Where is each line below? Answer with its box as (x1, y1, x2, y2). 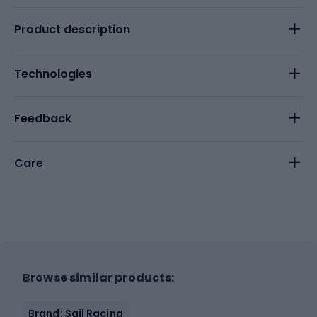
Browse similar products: (23, 269, 175, 286)
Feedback (14, 110, 71, 127)
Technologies (14, 65, 92, 82)
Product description (14, 21, 130, 38)
